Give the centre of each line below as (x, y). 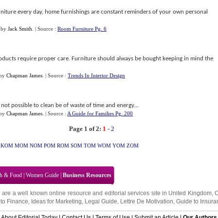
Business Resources (87, 175)
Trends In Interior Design (96, 75)
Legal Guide (101, 201)
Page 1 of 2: (85, 129)
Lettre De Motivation (147, 201)
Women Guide (42, 175)
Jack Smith (20, 29)
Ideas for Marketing (56, 201)
